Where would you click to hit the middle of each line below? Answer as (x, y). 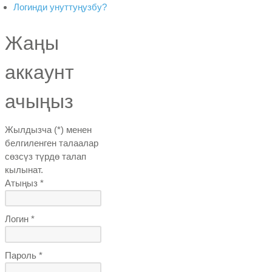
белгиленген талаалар (52, 143)
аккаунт (40, 72)
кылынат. (24, 169)
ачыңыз (39, 101)
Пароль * (24, 255)
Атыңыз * (25, 183)
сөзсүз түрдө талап (46, 156)
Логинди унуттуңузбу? (60, 7)
